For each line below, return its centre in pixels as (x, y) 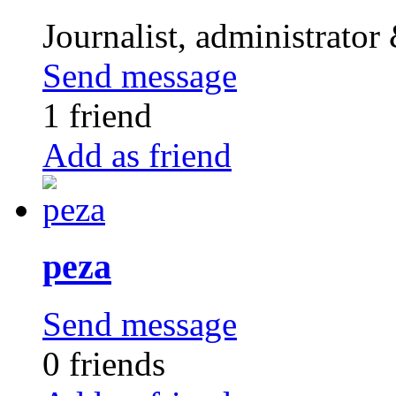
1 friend (97, 116)
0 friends (104, 363)
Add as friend (137, 156)
